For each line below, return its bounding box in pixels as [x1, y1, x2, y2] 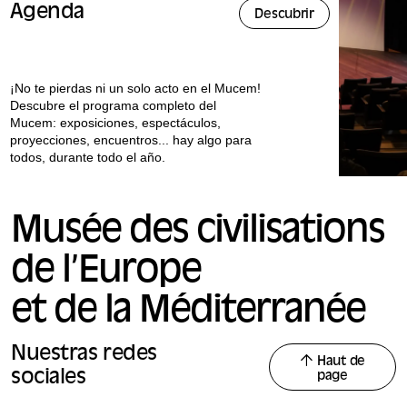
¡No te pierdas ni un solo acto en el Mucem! [9, 81, 264, 96]
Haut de [316, 354, 365, 369]
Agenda [9, 3, 84, 25]
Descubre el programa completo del [9, 98, 216, 114]
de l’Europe [11, 253, 201, 291]
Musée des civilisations [11, 213, 384, 251]
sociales [11, 367, 86, 389]
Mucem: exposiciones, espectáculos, [9, 115, 221, 131]
